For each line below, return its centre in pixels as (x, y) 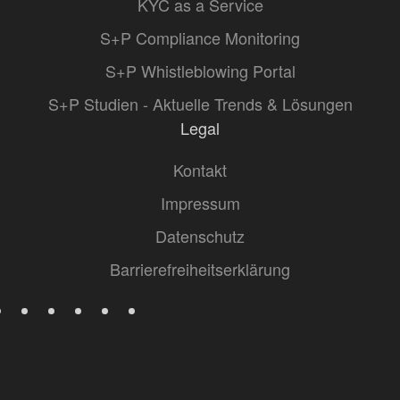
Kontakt (200, 170)
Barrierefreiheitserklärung (200, 269)
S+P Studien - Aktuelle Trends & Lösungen (200, 104)
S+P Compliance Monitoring (200, 37)
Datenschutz (200, 236)
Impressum (200, 203)
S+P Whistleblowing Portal (200, 71)
